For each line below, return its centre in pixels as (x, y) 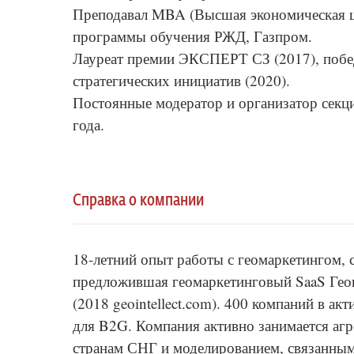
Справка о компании (138, 201)
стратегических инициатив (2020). (181, 80)
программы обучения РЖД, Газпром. (192, 36)
